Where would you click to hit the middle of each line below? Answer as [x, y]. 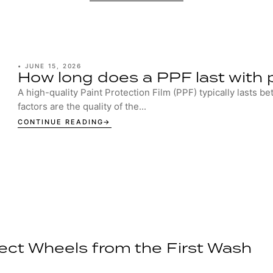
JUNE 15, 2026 [53, 66]
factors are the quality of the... [82, 106]
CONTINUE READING [60, 122]
